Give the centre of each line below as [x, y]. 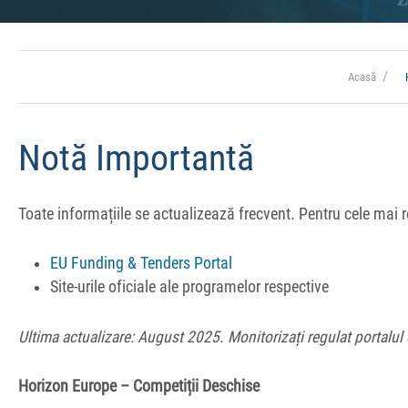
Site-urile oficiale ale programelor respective [190, 287]
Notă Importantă [136, 158]
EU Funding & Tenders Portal [142, 264]
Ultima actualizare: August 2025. [121, 337]
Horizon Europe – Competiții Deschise [139, 386]
